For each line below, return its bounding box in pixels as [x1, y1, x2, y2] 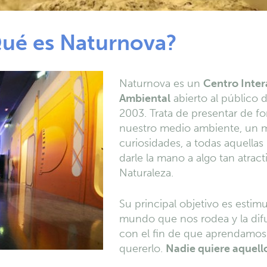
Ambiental [119, 92, 170, 105]
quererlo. [119, 242, 166, 255]
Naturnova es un [119, 77, 203, 90]
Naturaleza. [119, 166, 173, 179]
